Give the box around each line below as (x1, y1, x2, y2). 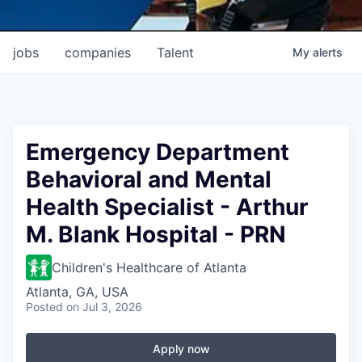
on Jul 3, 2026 (66, 299, 142, 314)
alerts (313, 44, 343, 59)
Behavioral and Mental (26, 165, 271, 193)
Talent (157, 44, 194, 61)
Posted (26, 299, 63, 314)
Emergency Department (26, 137, 289, 166)
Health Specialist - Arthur (26, 192, 308, 221)
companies (65, 44, 131, 61)
